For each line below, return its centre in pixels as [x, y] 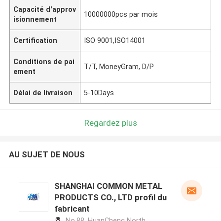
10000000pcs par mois [121, 14]
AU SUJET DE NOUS [47, 155]
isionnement [35, 19]
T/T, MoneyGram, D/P [119, 66]
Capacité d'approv [45, 9]
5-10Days [99, 92]
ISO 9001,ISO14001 [115, 40]
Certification [36, 40]
